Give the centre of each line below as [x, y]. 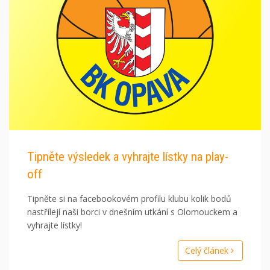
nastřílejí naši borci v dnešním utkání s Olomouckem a [132, 212]
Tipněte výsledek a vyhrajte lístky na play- [128, 157]
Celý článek [208, 251]
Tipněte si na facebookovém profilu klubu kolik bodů [129, 199]
